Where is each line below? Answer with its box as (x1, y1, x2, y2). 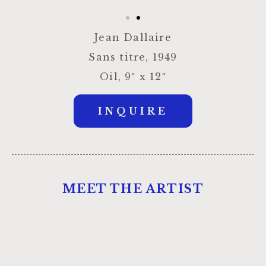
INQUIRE (98, 105, 168, 118)
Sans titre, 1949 (88, 51, 178, 63)
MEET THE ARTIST (62, 182, 204, 197)
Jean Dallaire (94, 31, 172, 43)
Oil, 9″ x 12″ (100, 71, 166, 83)
